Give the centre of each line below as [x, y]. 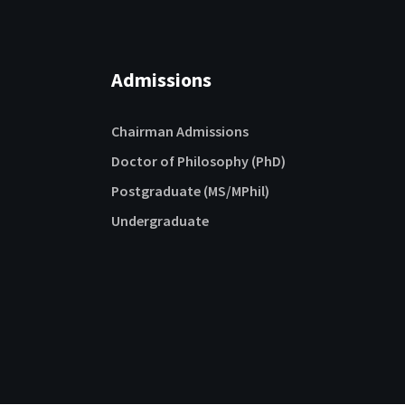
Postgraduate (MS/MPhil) [190, 190]
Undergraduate [160, 220]
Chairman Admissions [180, 131]
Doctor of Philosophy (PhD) [198, 160]
